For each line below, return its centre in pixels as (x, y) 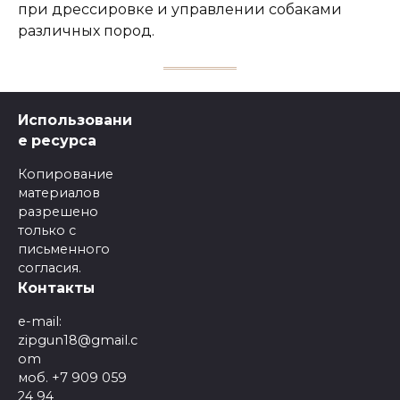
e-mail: (40, 321)
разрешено (58, 212)
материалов (59, 193)
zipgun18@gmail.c (78, 340)
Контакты (56, 288)
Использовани (75, 121)
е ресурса (57, 141)
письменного (64, 249)
